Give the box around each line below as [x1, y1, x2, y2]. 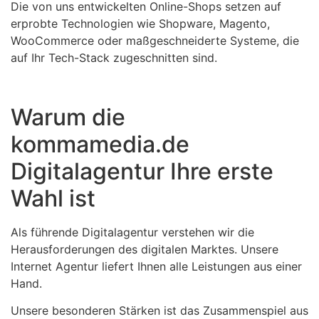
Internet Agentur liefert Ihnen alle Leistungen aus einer [11, 258, 302, 273]
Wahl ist [11, 184, 95, 212]
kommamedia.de [11, 130, 189, 158]
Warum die [11, 103, 125, 131]
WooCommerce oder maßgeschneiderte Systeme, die [11, 33, 299, 48]
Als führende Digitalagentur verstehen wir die [11, 224, 254, 239]
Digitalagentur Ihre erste [11, 157, 273, 185]
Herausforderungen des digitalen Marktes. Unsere [11, 241, 278, 256]
